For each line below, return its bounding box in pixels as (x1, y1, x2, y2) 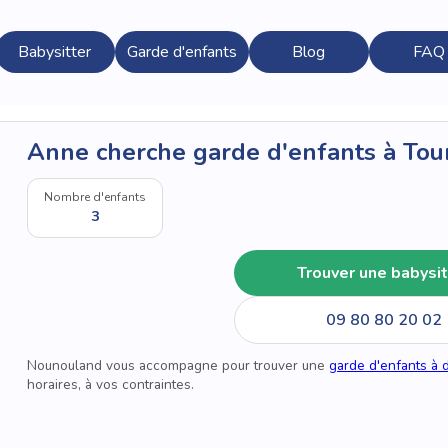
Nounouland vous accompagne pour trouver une (27, 355, 329, 375)
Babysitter (18, 41, 92, 64)
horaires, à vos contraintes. (27, 374, 194, 394)
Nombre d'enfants (44, 188, 147, 205)
